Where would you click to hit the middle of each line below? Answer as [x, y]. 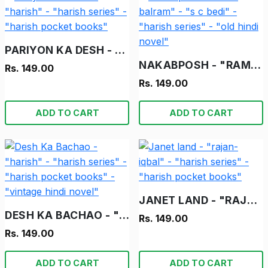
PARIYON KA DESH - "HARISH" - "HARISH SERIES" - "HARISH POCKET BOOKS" [120, 50]
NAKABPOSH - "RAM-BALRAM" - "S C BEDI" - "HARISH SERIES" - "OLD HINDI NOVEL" [256, 65]
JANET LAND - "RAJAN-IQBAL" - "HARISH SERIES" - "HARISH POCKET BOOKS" [252, 200]
